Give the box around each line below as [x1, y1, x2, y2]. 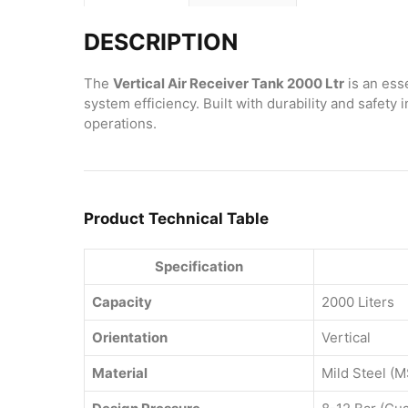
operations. [84, 115, 157, 133]
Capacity [92, 293, 152, 311]
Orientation [92, 329, 168, 347]
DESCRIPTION [84, 28, 238, 56]
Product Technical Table [84, 209, 269, 229]
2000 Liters [321, 293, 394, 311]
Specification [155, 258, 243, 276]
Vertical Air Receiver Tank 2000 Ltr [113, 75, 344, 93]
